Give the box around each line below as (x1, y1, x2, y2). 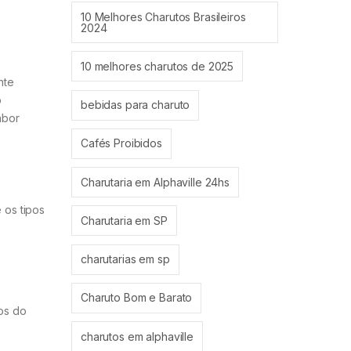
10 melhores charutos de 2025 (81, 59, 234, 73)
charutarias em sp (81, 252, 170, 266)
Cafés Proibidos (81, 136, 162, 150)
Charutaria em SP (81, 213, 168, 227)
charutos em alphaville (81, 329, 194, 343)
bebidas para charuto (81, 98, 190, 112)
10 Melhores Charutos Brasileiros (81, 9, 246, 24)
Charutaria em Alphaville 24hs (81, 175, 230, 189)
